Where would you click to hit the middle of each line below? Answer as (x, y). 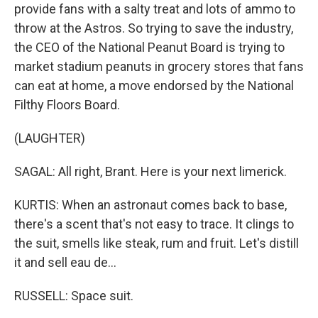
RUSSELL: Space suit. (74, 295)
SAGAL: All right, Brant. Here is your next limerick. (150, 171)
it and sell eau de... (65, 262)
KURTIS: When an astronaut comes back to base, (150, 204)
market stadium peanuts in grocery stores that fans (159, 66)
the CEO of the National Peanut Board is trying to (149, 47)
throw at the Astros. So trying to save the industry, (154, 28)
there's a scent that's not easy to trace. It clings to (154, 224)
